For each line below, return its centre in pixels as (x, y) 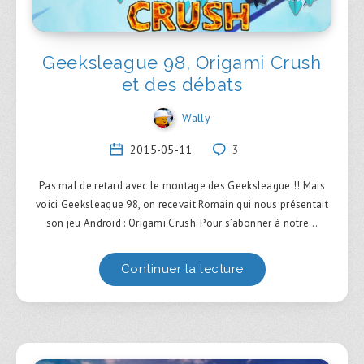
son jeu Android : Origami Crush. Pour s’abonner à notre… (182, 223)
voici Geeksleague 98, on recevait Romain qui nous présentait (182, 205)
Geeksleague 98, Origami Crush (182, 62)
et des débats (182, 84)
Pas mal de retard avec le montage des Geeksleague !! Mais (182, 186)
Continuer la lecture (182, 269)
